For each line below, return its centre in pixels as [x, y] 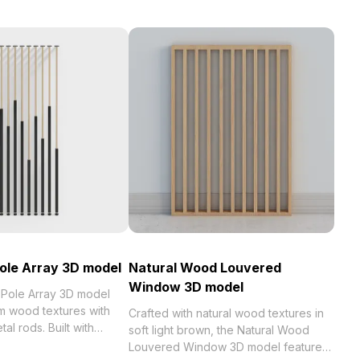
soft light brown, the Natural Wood [219, 330]
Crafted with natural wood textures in [226, 313]
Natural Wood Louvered [205, 268]
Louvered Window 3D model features [228, 347]
